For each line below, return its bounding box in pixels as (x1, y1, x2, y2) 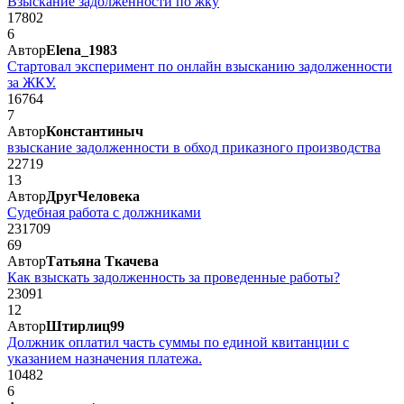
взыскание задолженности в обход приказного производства (7, 139, 381, 155)
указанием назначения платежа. (7, 350, 202, 366)
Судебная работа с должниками (7, 204, 201, 220)
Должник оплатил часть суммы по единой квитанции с (7, 334, 349, 350)
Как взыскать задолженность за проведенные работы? (7, 269, 340, 285)
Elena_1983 (46, 41, 117, 58)
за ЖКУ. (7, 74, 56, 90)
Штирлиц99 (46, 317, 124, 334)
